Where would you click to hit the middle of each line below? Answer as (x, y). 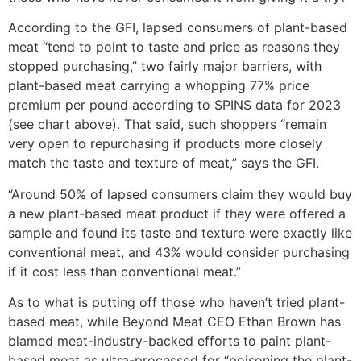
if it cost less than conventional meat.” (124, 271)
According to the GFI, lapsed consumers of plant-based (178, 28)
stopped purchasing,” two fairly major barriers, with (165, 66)
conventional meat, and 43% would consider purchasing (179, 252)
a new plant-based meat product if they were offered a (177, 213)
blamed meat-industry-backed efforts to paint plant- (170, 341)
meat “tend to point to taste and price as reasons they (174, 47)
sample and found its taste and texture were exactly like (180, 232)
